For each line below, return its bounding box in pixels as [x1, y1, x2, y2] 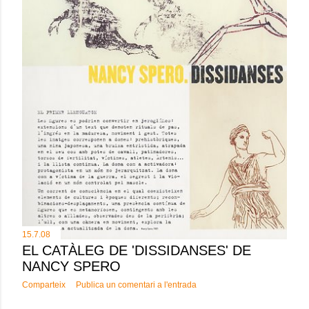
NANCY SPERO [22, 259, 121, 275]
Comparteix [22, 280, 66, 290]
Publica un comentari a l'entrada [76, 280, 197, 290]
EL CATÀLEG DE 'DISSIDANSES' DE [22, 243, 251, 259]
